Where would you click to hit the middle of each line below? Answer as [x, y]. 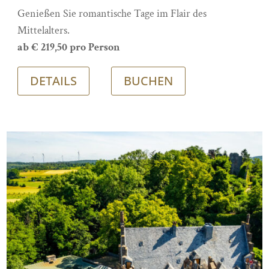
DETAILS [54, 80]
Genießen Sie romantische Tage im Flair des [112, 13]
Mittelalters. [44, 30]
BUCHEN [149, 80]
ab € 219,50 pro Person [69, 47]
